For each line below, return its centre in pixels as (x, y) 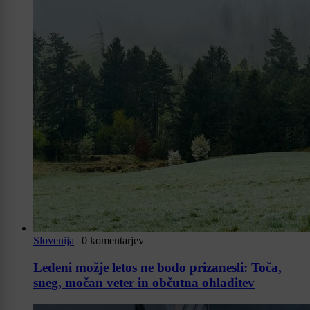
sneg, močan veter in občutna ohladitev (144, 283)
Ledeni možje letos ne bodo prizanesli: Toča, (157, 268)
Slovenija (54, 241)
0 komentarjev (113, 241)
